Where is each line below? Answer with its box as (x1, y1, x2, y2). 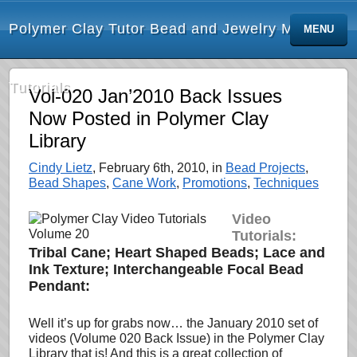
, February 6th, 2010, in (92, 161, 226, 175)
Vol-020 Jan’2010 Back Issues (29, 85, 282, 107)
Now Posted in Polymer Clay (29, 108, 269, 129)
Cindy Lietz (29, 161, 92, 175)
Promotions (182, 176, 247, 190)
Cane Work (112, 176, 176, 190)
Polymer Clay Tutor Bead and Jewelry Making (9, 21, 332, 37)
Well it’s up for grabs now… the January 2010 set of (29, 316, 318, 330)
